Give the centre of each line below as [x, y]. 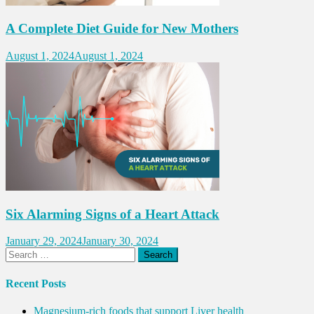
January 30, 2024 [120, 241]
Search [20, 253]
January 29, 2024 [44, 241]
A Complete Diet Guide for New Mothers [122, 29]
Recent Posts [36, 283]
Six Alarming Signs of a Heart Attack [112, 214]
